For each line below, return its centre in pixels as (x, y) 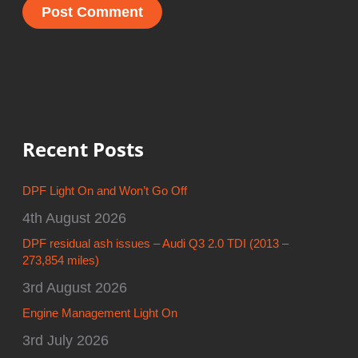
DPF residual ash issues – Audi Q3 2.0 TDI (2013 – (156, 244)
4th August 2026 (75, 218)
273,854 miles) (61, 261)
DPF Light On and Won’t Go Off (105, 191)
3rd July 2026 (66, 340)
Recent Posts (84, 150)
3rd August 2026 (75, 288)
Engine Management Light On (100, 314)
